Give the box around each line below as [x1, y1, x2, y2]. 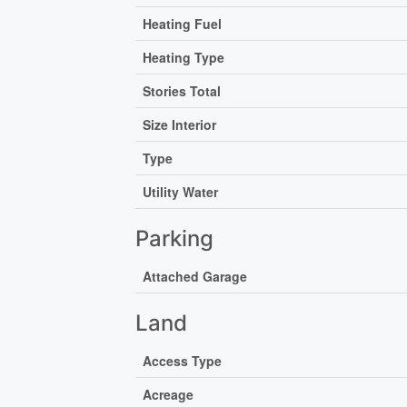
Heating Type [143, 48, 225, 67]
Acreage [143, 385, 194, 404]
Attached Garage [143, 267, 248, 286]
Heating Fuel [143, 15, 223, 34]
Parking [135, 225, 214, 253]
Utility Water [143, 183, 219, 202]
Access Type [143, 352, 223, 371]
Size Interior [143, 115, 217, 134]
